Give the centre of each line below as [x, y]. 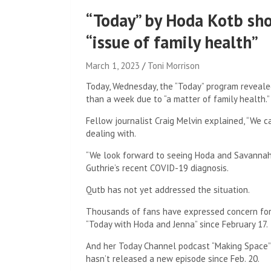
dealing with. [111, 133]
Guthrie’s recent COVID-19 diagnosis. [157, 168]
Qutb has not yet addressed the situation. [168, 190]
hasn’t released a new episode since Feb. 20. [173, 259]
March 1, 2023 [113, 66]
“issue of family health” [172, 42]
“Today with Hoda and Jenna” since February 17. [177, 224]
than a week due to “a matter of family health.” [178, 99]
